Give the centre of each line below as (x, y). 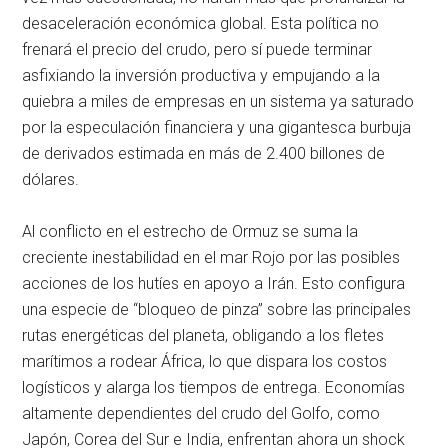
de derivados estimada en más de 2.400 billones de (204, 154)
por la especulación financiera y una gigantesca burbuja (217, 128)
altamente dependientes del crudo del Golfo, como (201, 414)
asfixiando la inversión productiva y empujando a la (201, 76)
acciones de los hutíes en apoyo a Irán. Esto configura (214, 284)
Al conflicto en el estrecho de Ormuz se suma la (190, 232)
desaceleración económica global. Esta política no (201, 24)
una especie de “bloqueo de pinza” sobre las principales (217, 310)
